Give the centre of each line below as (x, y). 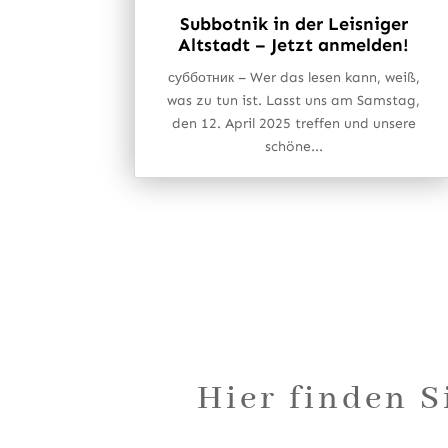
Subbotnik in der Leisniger (293, 23)
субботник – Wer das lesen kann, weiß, (293, 77)
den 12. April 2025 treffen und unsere (293, 123)
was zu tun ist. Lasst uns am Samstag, (294, 100)
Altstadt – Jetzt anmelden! (294, 44)
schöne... (293, 146)
